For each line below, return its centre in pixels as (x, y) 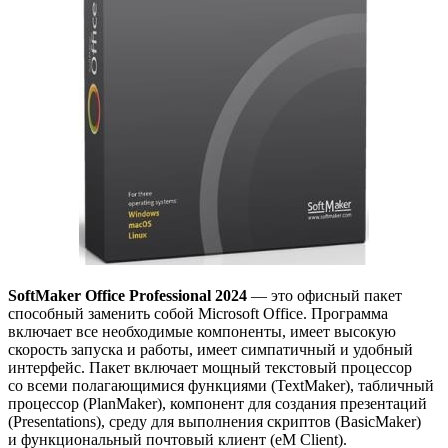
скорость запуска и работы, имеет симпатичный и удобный (210, 350)
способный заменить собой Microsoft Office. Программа (198, 314)
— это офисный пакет (324, 296)
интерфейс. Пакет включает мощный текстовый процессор (210, 368)
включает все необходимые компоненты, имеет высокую (202, 332)
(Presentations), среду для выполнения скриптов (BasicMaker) (214, 422)
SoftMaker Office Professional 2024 (127, 296)
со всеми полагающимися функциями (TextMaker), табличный (221, 386)
